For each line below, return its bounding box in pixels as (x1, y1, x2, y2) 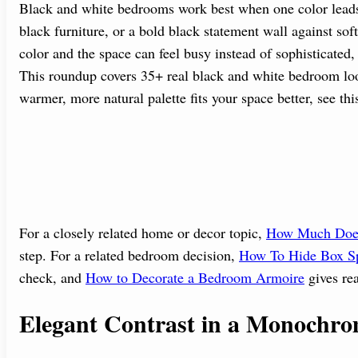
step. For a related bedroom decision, (19, 245, 239, 265)
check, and (19, 268, 86, 288)
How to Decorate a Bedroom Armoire (86, 268, 304, 288)
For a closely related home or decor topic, (19, 223, 266, 243)
